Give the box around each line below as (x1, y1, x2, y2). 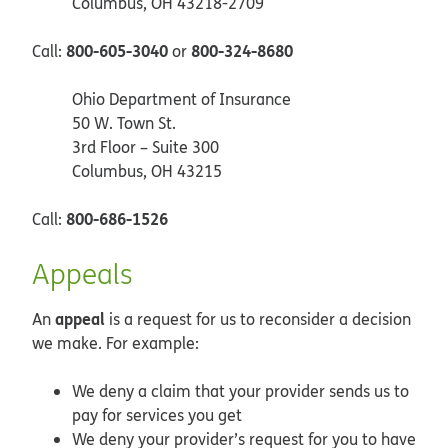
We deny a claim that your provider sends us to (72, 379, 409, 402)
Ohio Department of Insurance (72, 87, 291, 110)
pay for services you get (72, 403, 242, 426)
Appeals (32, 254, 133, 292)
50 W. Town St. (72, 111, 176, 134)
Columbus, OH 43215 (72, 159, 222, 182)
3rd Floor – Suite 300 (72, 135, 219, 158)
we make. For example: (32, 331, 199, 354)
